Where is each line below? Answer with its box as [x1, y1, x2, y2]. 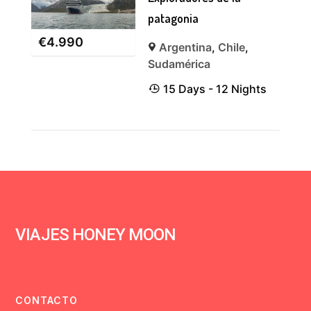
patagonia [148, 10, 199, 26]
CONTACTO [15, 294, 78, 306]
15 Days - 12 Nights [162, 81, 267, 96]
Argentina [158, 40, 212, 54]
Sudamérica [148, 56, 211, 71]
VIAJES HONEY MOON [15, 224, 176, 244]
